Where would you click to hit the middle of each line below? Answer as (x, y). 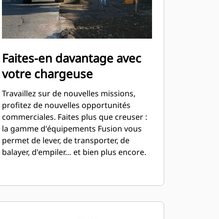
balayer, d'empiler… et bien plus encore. (74, 152)
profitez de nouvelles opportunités (66, 105)
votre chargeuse (47, 74)
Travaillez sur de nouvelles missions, (68, 93)
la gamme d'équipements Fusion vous (72, 129)
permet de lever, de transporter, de (66, 140)
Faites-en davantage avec (71, 58)
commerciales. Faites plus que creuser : (74, 117)
